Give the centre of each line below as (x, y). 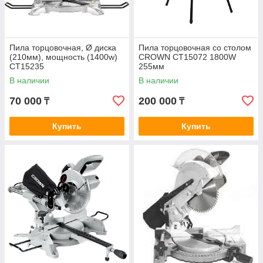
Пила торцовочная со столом (195, 48)
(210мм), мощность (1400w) (63, 57)
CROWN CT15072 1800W (187, 57)
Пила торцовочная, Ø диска (63, 48)
